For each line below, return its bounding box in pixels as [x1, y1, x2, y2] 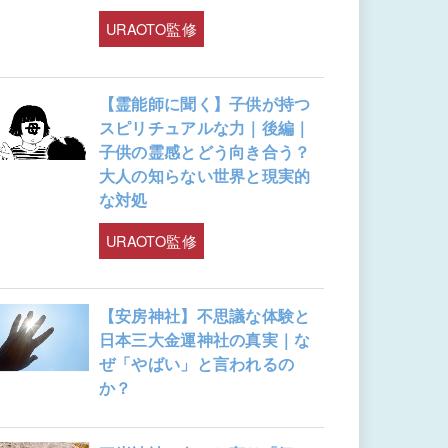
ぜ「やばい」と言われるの [98, 352, 295, 376]
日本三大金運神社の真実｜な [98, 328, 311, 352]
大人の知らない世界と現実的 [98, 164, 311, 188]
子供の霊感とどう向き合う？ [98, 140, 311, 164]
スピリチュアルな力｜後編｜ [98, 116, 311, 140]
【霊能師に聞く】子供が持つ [98, 92, 311, 116]
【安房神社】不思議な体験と [98, 304, 311, 328]
